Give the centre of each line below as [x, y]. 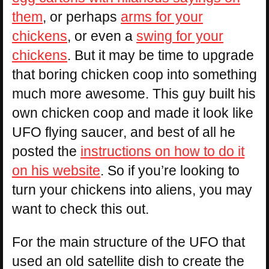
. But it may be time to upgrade [161, 56]
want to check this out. [80, 209]
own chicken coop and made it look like [133, 113]
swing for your [180, 36]
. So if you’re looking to [170, 171]
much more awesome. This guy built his [134, 94]
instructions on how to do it [162, 152]
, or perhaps [82, 17]
